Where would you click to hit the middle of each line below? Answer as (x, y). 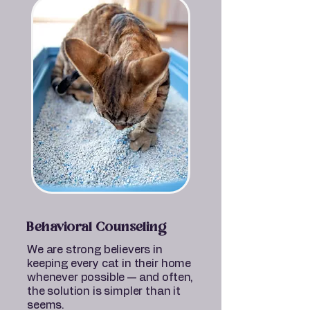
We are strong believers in (95, 250)
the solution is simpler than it (104, 291)
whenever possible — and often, (110, 277)
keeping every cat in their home (109, 264)
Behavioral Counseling (97, 228)
